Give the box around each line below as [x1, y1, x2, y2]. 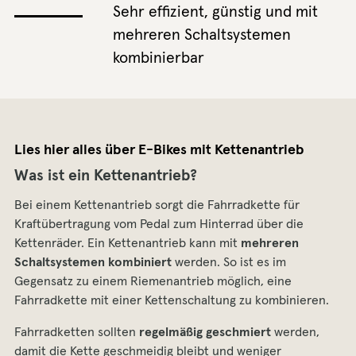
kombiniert [108, 256, 172, 269]
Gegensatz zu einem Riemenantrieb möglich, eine [14, 275, 292, 288]
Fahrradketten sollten [14, 326, 139, 339]
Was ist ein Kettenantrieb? [14, 168, 197, 184]
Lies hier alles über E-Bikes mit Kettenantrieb [14, 142, 304, 157]
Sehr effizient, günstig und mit [112, 5, 318, 21]
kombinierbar [112, 51, 204, 67]
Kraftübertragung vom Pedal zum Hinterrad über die [14, 218, 304, 231]
